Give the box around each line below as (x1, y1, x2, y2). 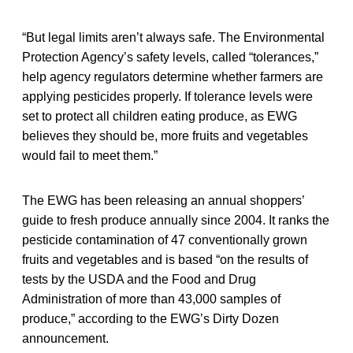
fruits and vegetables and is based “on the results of (22, 252, 308, 266)
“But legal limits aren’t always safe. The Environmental (22, 30, 325, 44)
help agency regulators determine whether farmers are (22, 69, 323, 84)
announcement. (22, 331, 109, 345)
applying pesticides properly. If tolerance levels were (22, 89, 313, 103)
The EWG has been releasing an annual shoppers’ (22, 193, 304, 207)
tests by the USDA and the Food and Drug (22, 272, 256, 286)
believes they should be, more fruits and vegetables (22, 128, 308, 143)
